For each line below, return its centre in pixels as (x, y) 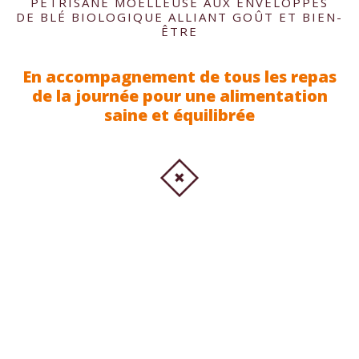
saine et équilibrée (179, 115)
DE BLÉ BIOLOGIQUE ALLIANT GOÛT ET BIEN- (179, 17)
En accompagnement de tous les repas (179, 77)
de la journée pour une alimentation (179, 96)
